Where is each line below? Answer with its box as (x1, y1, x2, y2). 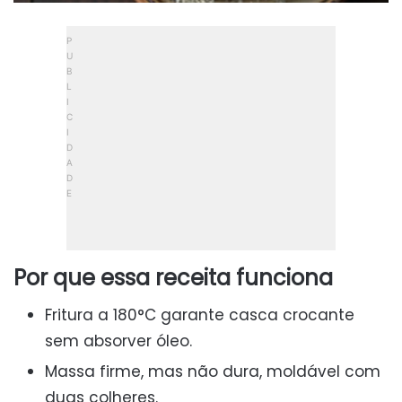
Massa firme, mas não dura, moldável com (45, 361, 380, 383)
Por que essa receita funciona (13, 263, 333, 293)
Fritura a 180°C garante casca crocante (45, 304, 354, 327)
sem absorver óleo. (45, 330, 192, 353)
